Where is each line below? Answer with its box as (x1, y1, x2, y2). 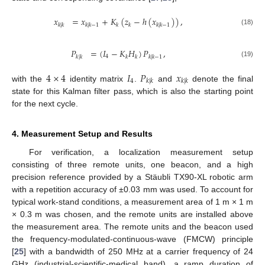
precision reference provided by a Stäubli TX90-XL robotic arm (12, 172, 253, 182)
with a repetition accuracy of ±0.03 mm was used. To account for (12, 184, 253, 194)
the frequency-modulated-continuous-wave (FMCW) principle (12, 234, 253, 244)
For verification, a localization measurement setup (28, 147, 253, 157)
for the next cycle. (12, 98, 78, 108)
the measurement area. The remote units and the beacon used (12, 221, 253, 231)
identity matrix (66, 73, 127, 83)
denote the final (188, 73, 254, 83)
